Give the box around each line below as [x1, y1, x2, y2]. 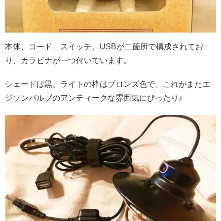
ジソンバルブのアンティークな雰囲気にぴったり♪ [5, 93, 183, 102]
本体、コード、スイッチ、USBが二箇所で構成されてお [5, 42, 203, 51]
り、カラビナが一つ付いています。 [5, 56, 131, 65]
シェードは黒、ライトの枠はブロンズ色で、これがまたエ [5, 79, 210, 88]
